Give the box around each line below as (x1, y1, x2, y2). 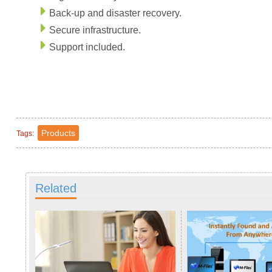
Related (35, 182, 76, 195)
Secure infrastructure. (49, 25, 141, 35)
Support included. (49, 42, 125, 52)
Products (41, 128, 75, 138)
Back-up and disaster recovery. (49, 8, 182, 18)
